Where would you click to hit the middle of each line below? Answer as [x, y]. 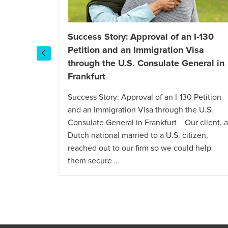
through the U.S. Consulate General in [146, 64]
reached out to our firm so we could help [139, 148]
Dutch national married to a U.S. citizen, [138, 136]
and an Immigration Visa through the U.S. [140, 110]
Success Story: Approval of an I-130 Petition [145, 97]
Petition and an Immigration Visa [136, 51]
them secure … [94, 161]
